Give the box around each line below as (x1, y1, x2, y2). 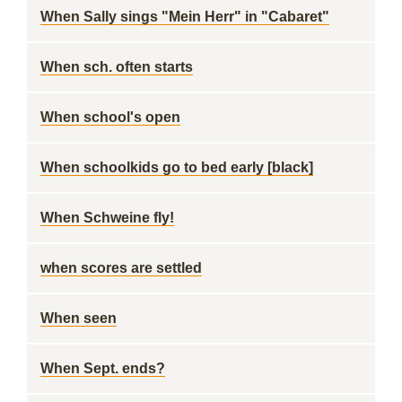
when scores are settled (40, 260, 202, 275)
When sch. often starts (40, 59, 193, 74)
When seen (40, 310, 117, 326)
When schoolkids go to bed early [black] (40, 160, 313, 175)
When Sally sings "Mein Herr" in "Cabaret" (40, 9, 329, 24)
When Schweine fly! (40, 210, 174, 225)
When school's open (40, 109, 180, 125)
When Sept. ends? (40, 361, 165, 376)
